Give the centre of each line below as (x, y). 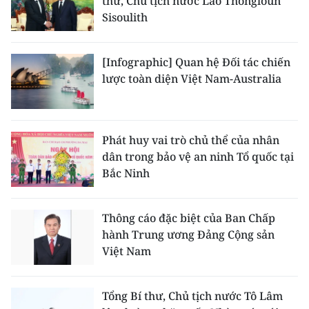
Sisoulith (125, 17)
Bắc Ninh (126, 173)
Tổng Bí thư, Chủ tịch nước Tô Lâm (192, 296)
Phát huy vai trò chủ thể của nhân (191, 140)
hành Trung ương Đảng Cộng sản (188, 235)
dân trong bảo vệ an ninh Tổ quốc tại (198, 157)
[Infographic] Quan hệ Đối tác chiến (196, 62)
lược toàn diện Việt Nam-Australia (192, 79)
